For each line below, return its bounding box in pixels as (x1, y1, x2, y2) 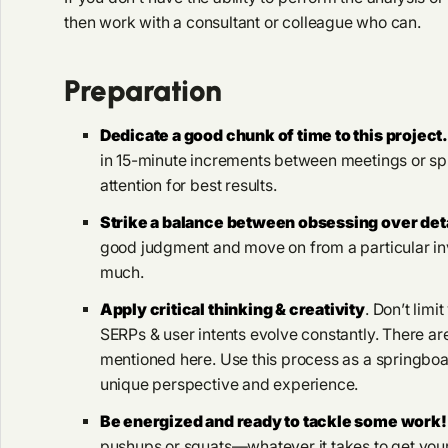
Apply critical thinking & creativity (99, 300, 365, 320)
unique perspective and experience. (99, 375, 359, 395)
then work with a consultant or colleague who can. (64, 13, 421, 33)
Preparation (64, 72, 222, 108)
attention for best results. (99, 176, 277, 196)
